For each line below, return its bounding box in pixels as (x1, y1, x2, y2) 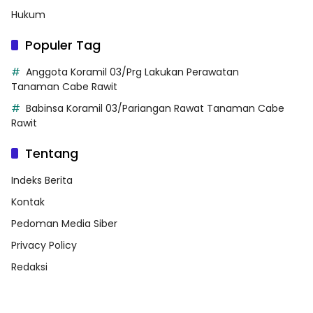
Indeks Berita (11, 173, 73, 187)
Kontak (11, 194, 45, 209)
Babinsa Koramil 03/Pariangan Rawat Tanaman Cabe (26, 101, 284, 115)
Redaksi (11, 259, 48, 274)
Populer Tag (25, 36, 101, 54)
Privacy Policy (11, 238, 77, 252)
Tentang (25, 144, 78, 162)
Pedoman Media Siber (11, 216, 117, 231)
